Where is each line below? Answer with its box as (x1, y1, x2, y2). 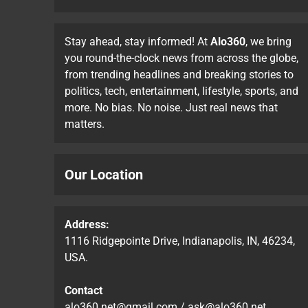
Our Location (65, 166, 143, 184)
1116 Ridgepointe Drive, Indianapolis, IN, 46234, (65, 234, 295, 248)
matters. (65, 118, 104, 131)
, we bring (245, 35, 291, 49)
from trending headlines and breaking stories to (65, 68, 294, 82)
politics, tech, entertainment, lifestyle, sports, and (65, 85, 298, 98)
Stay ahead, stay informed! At (65, 35, 210, 49)
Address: (65, 218, 109, 232)
